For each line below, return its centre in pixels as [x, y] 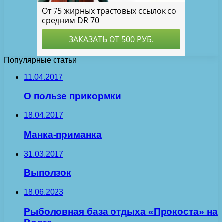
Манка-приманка [63, 134]
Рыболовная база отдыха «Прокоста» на [121, 211]
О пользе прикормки [73, 96]
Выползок [48, 173]
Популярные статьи [40, 60]
